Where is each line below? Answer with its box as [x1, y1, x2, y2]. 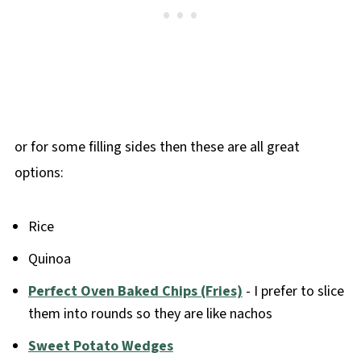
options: [14, 163, 64, 184]
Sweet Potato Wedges [27, 336, 173, 357]
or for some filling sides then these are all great [14, 137, 300, 158]
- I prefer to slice [242, 281, 344, 302]
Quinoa [27, 249, 74, 270]
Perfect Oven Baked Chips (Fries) [27, 281, 243, 302]
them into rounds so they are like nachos [27, 304, 272, 325]
